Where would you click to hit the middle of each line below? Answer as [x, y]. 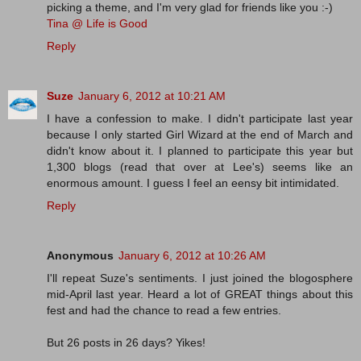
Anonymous [80, 256]
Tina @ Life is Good [97, 24]
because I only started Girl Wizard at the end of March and [200, 135]
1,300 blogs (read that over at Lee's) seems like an [200, 167]
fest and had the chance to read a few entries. [164, 311]
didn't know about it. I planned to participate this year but [200, 151]
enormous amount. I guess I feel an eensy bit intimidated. [193, 183]
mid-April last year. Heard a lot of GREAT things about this [200, 295]
